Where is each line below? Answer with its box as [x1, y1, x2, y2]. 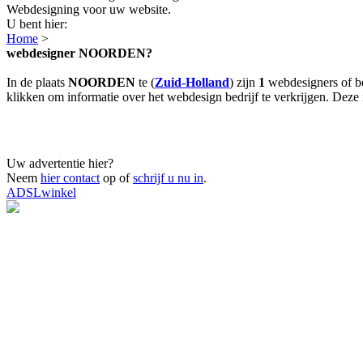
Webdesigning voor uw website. [6, 2, 171, 16]
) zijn [229, 75, 258, 89]
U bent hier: [6, 16, 67, 31]
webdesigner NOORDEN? [6, 45, 152, 60]
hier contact [41, 170, 100, 185]
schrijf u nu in [133, 170, 203, 185]
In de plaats [6, 75, 68, 89]
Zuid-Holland [155, 75, 229, 89]
